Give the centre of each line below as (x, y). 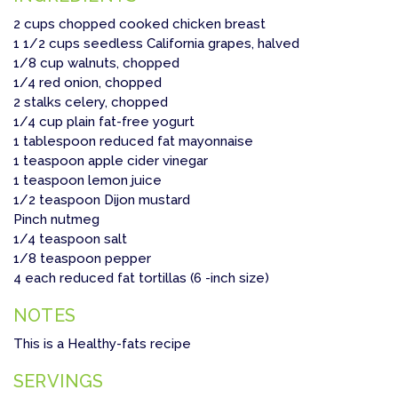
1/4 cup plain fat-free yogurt (104, 122)
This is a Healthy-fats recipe (102, 344)
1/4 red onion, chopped (88, 83)
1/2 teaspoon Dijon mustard (102, 200)
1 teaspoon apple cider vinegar (111, 161)
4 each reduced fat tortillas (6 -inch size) (141, 279)
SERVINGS (59, 382)
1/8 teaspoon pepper (82, 259)
